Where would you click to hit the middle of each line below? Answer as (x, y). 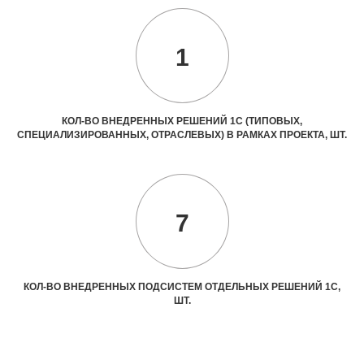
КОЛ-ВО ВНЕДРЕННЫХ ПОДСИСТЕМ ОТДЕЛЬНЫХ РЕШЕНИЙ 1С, (182, 286)
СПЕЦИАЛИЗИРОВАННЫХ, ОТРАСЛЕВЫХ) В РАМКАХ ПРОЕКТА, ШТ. (182, 134)
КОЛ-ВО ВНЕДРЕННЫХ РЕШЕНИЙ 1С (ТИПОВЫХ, (182, 121)
